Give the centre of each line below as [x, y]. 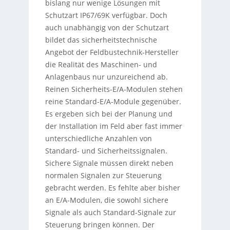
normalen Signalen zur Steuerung [103, 176]
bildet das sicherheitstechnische [101, 40]
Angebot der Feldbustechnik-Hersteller [112, 52]
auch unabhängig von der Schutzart [107, 28]
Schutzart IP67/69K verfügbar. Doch [106, 15]
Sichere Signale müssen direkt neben [109, 163]
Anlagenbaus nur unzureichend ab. [106, 77]
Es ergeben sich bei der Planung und [109, 114]
